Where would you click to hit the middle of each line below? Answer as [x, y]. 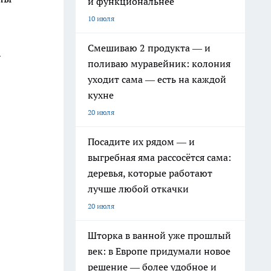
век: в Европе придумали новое [159, 251]
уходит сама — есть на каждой [157, 79]
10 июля [101, 18]
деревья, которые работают [150, 173]
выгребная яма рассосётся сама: [159, 157]
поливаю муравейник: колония [159, 64]
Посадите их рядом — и [141, 142]
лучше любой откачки [138, 189]
